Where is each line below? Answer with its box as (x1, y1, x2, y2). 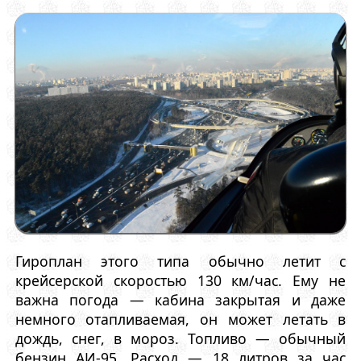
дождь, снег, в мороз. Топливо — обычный (15, 328, 346, 348)
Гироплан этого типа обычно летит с (15, 251, 346, 271)
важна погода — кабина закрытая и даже (15, 289, 346, 309)
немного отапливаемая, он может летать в (15, 309, 346, 329)
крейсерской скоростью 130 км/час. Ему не (15, 270, 346, 290)
